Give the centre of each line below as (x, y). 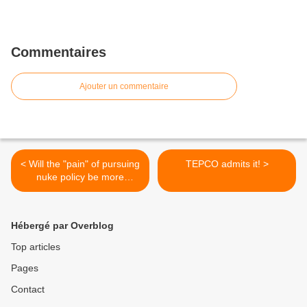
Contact (28, 289)
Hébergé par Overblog (62, 225)
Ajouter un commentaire (124, 86)
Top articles (36, 246)
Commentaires (59, 52)
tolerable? (80, 189)
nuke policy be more (80, 176)
